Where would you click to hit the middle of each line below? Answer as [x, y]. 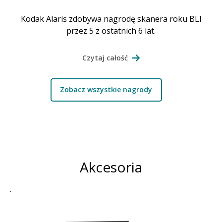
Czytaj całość [105, 57]
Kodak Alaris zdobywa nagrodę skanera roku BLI [111, 19]
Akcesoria [111, 167]
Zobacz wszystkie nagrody [106, 90]
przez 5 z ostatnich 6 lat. [111, 30]
